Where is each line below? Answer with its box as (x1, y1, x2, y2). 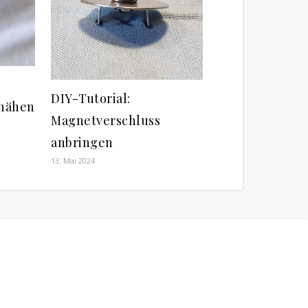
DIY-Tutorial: (51, 89, 131, 107)
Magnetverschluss (51, 111, 160, 129)
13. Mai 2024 (51, 155, 95, 166)
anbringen (51, 133, 113, 151)
